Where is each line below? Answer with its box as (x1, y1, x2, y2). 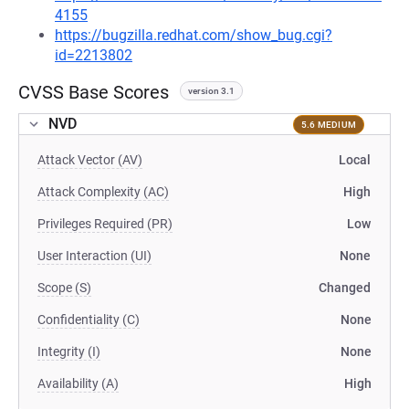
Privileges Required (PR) (37, 216, 173, 231)
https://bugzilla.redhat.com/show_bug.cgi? (55, 26, 332, 44)
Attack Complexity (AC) (37, 184, 169, 199)
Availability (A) (37, 376, 119, 391)
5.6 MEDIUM (300, 119, 356, 130)
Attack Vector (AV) (37, 152, 142, 167)
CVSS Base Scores (18, 81, 169, 103)
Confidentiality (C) (37, 312, 140, 327)
